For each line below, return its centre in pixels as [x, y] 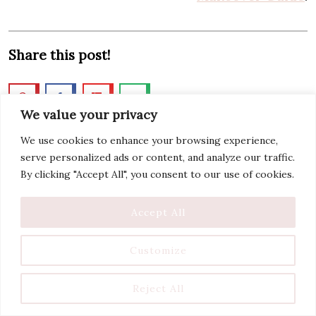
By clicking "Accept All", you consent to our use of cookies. [157, 174]
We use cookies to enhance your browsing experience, [149, 140]
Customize [158, 250]
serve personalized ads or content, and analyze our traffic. [158, 157]
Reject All [158, 288]
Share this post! [59, 55]
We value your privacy [89, 114]
